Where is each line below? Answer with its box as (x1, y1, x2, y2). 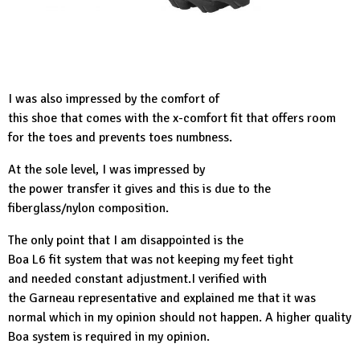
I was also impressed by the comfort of (8, 91, 219, 108)
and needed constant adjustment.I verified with (8, 271, 267, 288)
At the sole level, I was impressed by (8, 162, 205, 178)
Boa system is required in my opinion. (8, 329, 210, 346)
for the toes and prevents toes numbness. (8, 129, 232, 146)
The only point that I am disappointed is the (8, 232, 243, 249)
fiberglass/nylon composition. (8, 200, 169, 217)
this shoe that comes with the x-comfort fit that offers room (8, 110, 336, 127)
